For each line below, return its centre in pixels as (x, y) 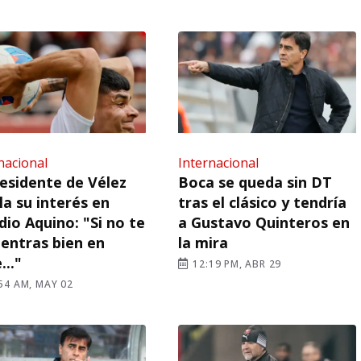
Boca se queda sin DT (255, 182)
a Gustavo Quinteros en (263, 222)
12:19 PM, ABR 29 (236, 263)
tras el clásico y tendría (262, 202)
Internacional (218, 162)
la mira (203, 242)
